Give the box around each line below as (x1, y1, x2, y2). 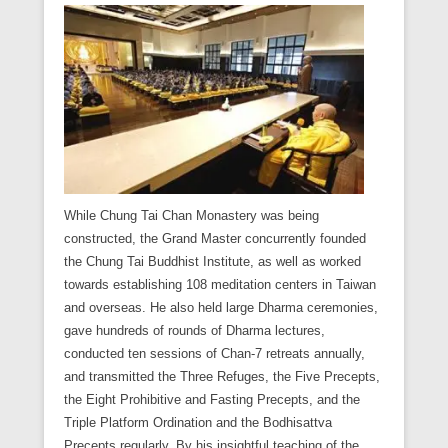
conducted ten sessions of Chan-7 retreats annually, (64, 345, 365, 361)
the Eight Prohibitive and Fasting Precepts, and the (64, 391, 360, 407)
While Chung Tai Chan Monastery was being (64, 207, 319, 223)
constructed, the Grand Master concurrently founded (64, 230, 366, 246)
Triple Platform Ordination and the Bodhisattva (64, 414, 332, 430)
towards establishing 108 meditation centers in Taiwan (64, 276, 376, 292)
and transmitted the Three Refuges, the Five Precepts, (64, 368, 380, 384)
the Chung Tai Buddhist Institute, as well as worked (64, 253, 361, 269)
